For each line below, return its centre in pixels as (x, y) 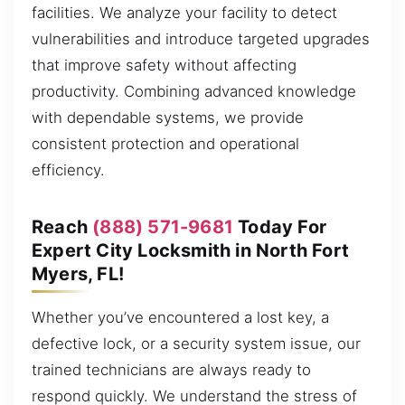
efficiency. (68, 170)
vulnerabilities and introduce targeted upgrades (201, 38)
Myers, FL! (78, 273)
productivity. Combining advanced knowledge (194, 91)
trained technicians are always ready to (171, 369)
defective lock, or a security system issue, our (196, 343)
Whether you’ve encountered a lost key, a (180, 317)
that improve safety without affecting (164, 65)
